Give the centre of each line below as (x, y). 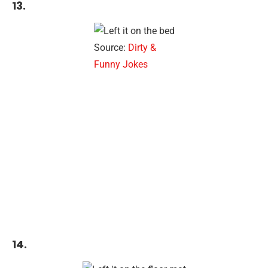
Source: (111, 48)
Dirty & (142, 48)
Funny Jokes (121, 64)
